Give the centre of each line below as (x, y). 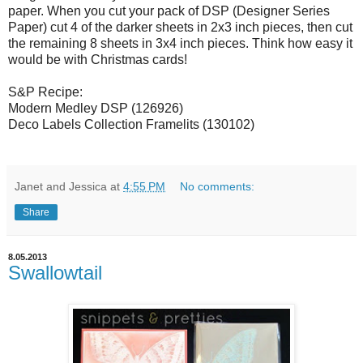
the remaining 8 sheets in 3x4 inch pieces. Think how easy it (180, 44)
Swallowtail (55, 273)
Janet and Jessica (61, 187)
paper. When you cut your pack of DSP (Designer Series (169, 11)
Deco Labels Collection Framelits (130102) (131, 125)
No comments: (218, 187)
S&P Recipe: (45, 92)
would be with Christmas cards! (98, 60)
